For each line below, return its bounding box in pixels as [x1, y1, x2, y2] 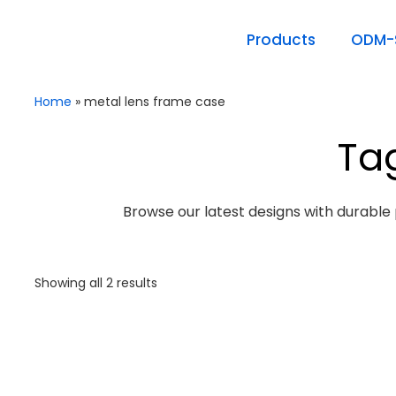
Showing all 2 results [34, 274, 157, 293]
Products [246, 29, 316, 50]
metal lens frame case [84, 93, 225, 110]
